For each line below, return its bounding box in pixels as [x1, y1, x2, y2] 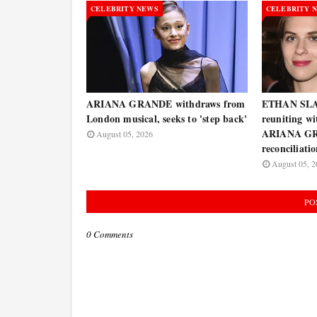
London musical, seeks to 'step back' [86, 111, 248, 126]
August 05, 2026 [96, 128, 153, 139]
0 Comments [86, 228, 133, 241]
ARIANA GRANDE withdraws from [86, 96, 246, 111]
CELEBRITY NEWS [91, 4, 158, 13]
